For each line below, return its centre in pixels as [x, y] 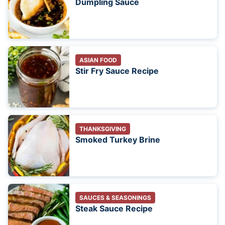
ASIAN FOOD [98, 60]
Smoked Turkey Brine [118, 140]
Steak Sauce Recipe [114, 209]
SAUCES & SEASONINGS [115, 198]
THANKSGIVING [103, 129]
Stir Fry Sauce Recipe [117, 71]
